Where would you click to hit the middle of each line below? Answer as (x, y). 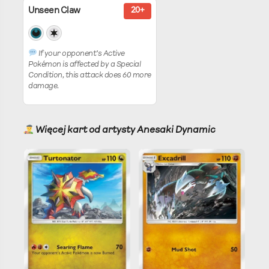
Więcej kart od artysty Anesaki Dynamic (125, 131)
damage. (44, 86)
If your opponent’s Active (81, 54)
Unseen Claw (54, 11)
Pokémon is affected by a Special (84, 65)
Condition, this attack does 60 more (90, 76)
